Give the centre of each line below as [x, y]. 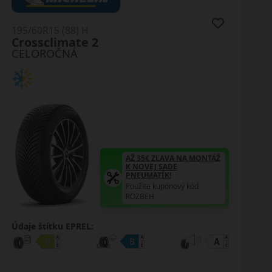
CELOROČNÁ [46, 53]
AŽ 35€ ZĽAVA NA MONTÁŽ [175, 158]
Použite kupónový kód [164, 186]
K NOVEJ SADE [153, 166]
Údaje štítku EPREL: [54, 226]
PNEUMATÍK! [150, 175]
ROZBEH [141, 196]
